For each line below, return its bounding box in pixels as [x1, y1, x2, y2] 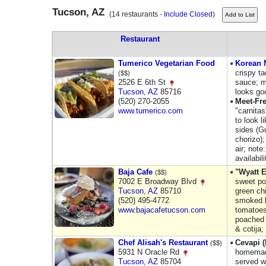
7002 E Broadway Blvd [118, 177, 199, 186]
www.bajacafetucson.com [118, 205, 205, 214]
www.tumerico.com [118, 106, 183, 115]
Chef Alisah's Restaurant [118, 238, 208, 247]
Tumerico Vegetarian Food [118, 59, 215, 68]
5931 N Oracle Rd [118, 248, 182, 256]
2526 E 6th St [118, 78, 168, 87]
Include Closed [164, 10, 213, 18]
